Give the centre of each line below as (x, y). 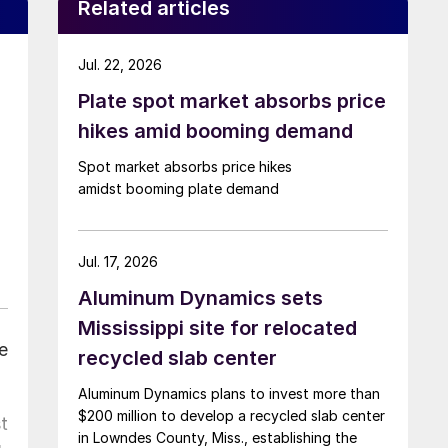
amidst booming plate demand (180, 188)
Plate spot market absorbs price (232, 100)
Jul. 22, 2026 (120, 64)
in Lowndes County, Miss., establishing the (217, 437)
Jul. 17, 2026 (118, 261)
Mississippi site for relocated (217, 327)
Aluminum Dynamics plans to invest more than (229, 393)
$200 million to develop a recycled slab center (231, 415)
